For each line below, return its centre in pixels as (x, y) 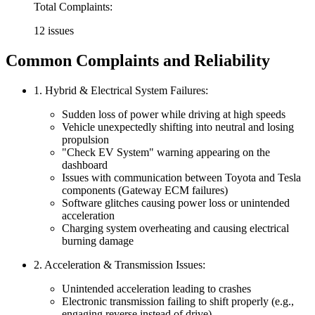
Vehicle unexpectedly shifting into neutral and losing (178, 127)
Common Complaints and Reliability (138, 61)
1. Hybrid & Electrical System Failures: (121, 90)
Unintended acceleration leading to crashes (156, 288)
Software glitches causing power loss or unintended (176, 202)
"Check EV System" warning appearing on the (166, 152)
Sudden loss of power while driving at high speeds (174, 114)
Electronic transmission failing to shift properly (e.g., (178, 301)
